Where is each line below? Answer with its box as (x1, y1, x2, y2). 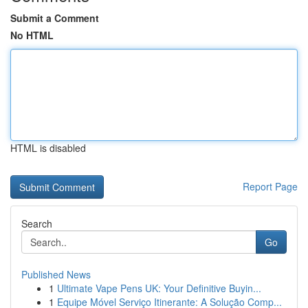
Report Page (243, 179, 298, 193)
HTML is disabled (10, 141, 86, 155)
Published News (21, 267, 91, 281)
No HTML (10, 28, 54, 42)
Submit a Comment (10, 11, 99, 25)
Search (21, 217, 52, 230)
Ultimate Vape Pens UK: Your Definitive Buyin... (57, 281, 261, 295)
